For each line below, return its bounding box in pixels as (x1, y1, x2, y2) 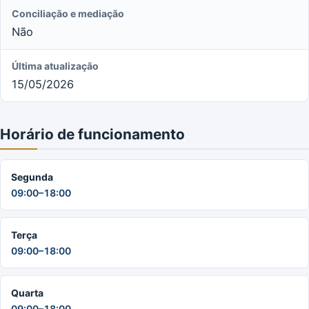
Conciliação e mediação (12, 7, 124, 19)
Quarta (11, 286, 43, 299)
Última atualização (12, 59, 99, 72)
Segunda (11, 170, 53, 183)
